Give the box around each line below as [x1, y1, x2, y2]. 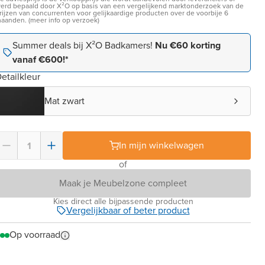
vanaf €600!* [12, 53, 69, 66]
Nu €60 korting [155, 38, 221, 52]
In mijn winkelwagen [119, 138, 204, 152]
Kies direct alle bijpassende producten [53, 195, 193, 208]
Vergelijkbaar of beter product [66, 203, 190, 217]
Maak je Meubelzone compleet [59, 176, 187, 190]
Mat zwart [44, 94, 85, 108]
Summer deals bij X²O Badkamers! [12, 38, 155, 52]
